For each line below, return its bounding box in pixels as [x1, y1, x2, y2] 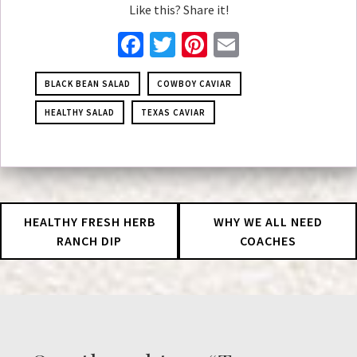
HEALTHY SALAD [45, 107, 115, 119]
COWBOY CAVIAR [157, 78, 232, 90]
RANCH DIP [57, 233, 122, 249]
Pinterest [207, 29, 305, 61]
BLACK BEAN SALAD [45, 78, 131, 90]
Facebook [143, 29, 245, 61]
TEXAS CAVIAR [141, 107, 206, 119]
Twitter [175, 29, 252, 61]
